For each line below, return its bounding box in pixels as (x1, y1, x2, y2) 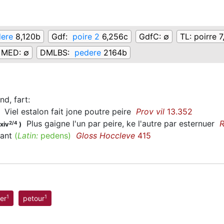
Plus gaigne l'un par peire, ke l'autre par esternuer (21, 118, 219, 129)
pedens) (38, 130, 71, 141)
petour (23, 194, 44, 203)
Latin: (17, 130, 38, 141)
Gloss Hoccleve (76, 130, 135, 141)
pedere (74, 47, 101, 58)
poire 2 (72, 31, 99, 42)
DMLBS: (40, 47, 72, 58)
